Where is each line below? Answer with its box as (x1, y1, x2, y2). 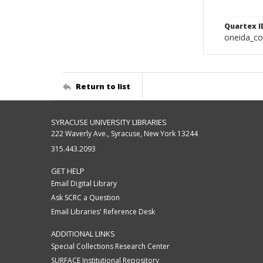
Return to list (76, 80, 130, 92)
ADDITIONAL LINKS (51, 228, 115, 239)
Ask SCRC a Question (51, 193, 120, 203)
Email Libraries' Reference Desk (51, 207, 155, 217)
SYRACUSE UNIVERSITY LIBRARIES (51, 117, 167, 127)
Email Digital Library (51, 178, 117, 188)
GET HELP (51, 166, 85, 176)
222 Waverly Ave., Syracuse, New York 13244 (51, 129, 198, 139)
